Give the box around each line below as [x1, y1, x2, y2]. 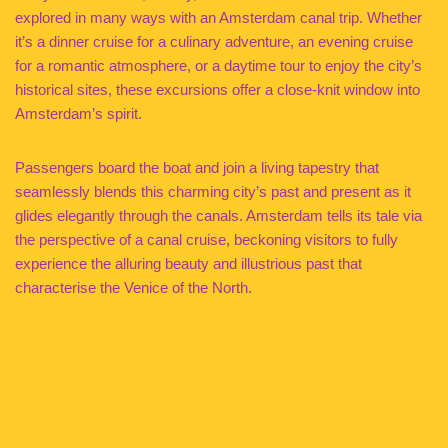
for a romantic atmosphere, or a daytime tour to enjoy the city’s [15, 57, 422, 74]
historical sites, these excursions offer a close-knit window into [15, 81, 420, 98]
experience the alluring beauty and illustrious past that [15, 255, 362, 272]
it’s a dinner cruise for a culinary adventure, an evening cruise [15, 33, 413, 50]
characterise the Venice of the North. [15, 279, 252, 296]
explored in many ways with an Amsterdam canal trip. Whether [15, 9, 422, 26]
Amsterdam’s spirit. [15, 105, 142, 122]
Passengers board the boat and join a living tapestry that [15, 159, 379, 176]
